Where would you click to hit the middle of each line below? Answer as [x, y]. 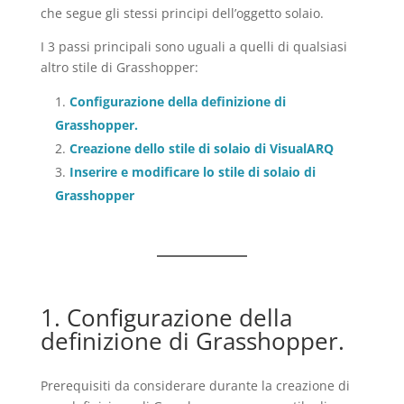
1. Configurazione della [166, 317]
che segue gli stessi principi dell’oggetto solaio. [182, 13]
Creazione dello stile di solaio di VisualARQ [201, 148]
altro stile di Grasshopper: [119, 67]
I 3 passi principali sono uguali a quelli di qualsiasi [193, 46]
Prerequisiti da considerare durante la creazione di [195, 386]
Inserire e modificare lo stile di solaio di [192, 172]
